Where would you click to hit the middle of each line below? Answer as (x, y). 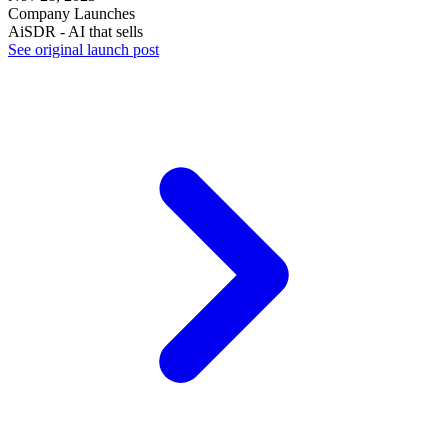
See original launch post (83, 50)
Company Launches (71, 14)
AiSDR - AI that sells (75, 32)
